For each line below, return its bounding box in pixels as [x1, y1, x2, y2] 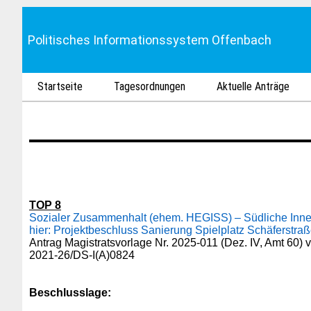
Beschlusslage [29, 287, 108, 299]
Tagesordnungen [114, 80, 186, 93]
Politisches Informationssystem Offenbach [28, 33, 271, 47]
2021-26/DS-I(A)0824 [29, 249, 135, 261]
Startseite [37, 80, 83, 93]
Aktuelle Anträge [217, 80, 290, 93]
